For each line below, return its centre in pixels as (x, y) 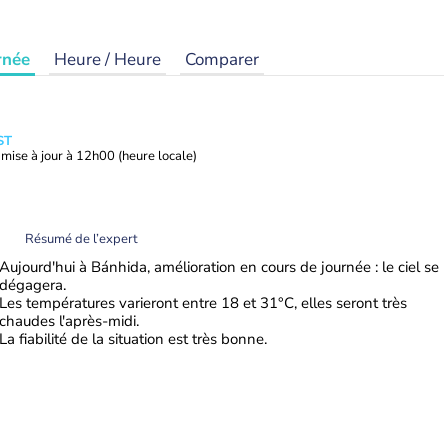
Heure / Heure (107, 59)
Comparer (222, 59)
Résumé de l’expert (81, 238)
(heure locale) (157, 156)
